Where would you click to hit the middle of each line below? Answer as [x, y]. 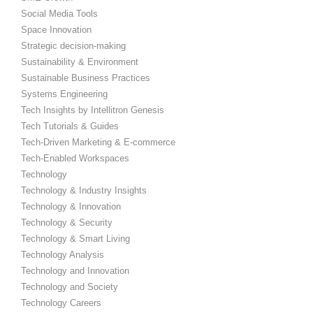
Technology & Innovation [71, 206]
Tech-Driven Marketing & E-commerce [98, 142]
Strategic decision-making [73, 45]
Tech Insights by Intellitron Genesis [93, 110]
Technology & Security [67, 222]
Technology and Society [70, 286]
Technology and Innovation [75, 270]
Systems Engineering [64, 94]
